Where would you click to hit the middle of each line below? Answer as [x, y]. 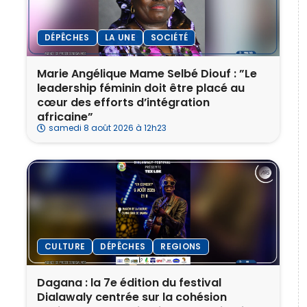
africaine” [66, 117]
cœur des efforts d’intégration [123, 103]
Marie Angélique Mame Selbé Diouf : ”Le [147, 74]
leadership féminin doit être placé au [141, 88]
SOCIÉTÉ [169, 38]
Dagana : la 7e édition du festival [129, 283]
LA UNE [120, 38]
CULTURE [65, 247]
